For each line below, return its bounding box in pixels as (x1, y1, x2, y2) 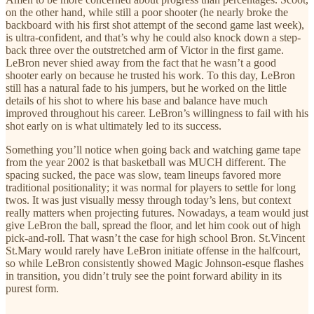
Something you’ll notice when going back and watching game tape (6, 143, 301, 156)
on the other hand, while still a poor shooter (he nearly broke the (6, 6, 288, 18)
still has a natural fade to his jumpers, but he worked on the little (6, 81, 287, 94)
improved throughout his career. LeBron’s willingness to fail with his (6, 107, 308, 119)
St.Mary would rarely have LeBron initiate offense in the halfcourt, (6, 244, 301, 257)
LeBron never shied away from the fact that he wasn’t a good (6, 56, 276, 69)
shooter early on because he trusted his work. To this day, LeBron (6, 69, 295, 81)
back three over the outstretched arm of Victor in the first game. (6, 43, 284, 56)
